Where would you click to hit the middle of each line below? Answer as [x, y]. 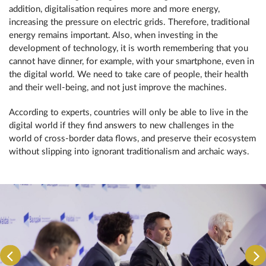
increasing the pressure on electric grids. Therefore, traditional [129, 22]
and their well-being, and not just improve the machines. [118, 88]
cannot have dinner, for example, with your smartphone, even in [132, 61]
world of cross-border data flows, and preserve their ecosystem [132, 139]
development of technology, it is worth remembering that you [129, 48]
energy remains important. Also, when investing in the [113, 35]
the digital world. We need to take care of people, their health [129, 75]
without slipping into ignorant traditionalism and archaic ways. [129, 152]
